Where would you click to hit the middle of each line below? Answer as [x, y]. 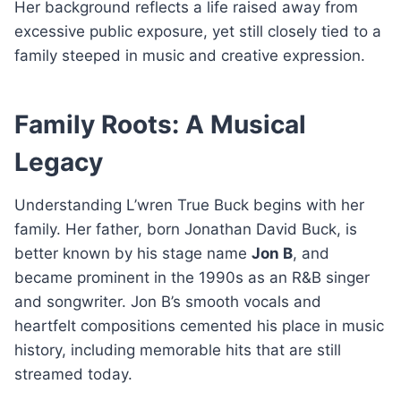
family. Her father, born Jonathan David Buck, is [186, 229]
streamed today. [73, 374]
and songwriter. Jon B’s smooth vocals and [168, 301]
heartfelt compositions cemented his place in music [199, 325]
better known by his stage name [133, 253]
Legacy [59, 162]
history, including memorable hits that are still [178, 350]
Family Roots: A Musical [160, 124]
